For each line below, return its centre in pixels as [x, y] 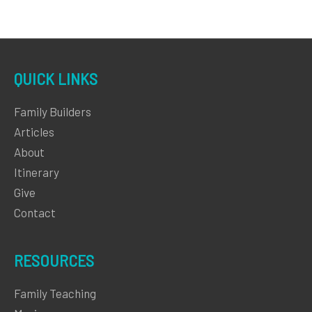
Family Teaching [55, 294]
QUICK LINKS [56, 79]
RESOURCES [54, 260]
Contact [35, 213]
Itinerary [37, 172]
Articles [34, 132]
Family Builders [53, 112]
